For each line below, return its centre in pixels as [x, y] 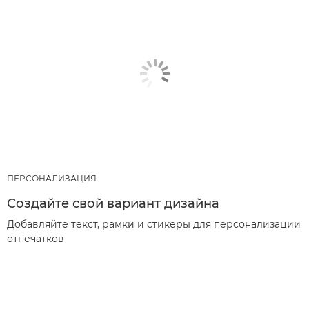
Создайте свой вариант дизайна [113, 203]
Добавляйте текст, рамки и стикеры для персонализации [154, 224]
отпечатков [36, 239]
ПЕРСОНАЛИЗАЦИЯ [52, 178]
